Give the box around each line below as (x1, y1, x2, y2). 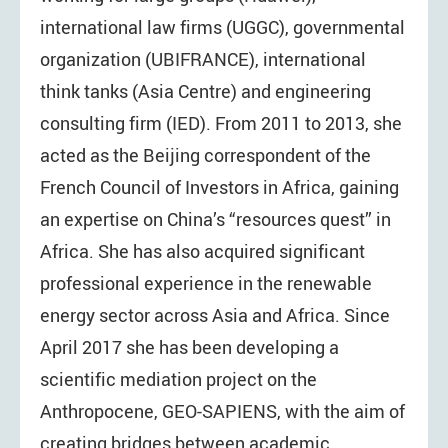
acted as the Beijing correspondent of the (40, 142, 371, 167)
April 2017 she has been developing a (40, 334, 339, 359)
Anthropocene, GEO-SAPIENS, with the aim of (40, 398, 405, 423)
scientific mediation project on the (40, 366, 317, 391)
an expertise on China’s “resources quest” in (40, 206, 391, 231)
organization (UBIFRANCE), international (40, 46, 366, 71)
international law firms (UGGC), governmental (40, 14, 405, 39)
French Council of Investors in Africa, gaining (40, 174, 399, 199)
